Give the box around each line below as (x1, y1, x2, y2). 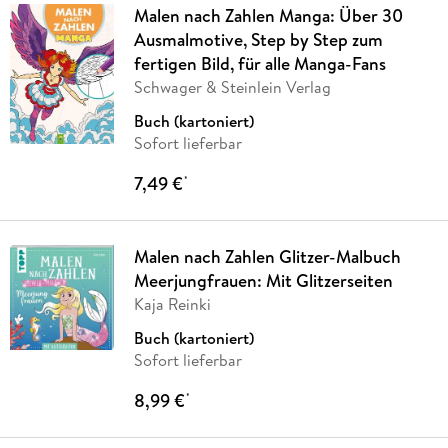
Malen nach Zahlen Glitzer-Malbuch (133, 244, 401, 270)
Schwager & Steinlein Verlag (133, 76, 331, 99)
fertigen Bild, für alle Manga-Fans (133, 51, 386, 77)
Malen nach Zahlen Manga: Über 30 (133, 3, 403, 29)
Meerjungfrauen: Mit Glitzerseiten (133, 268, 393, 294)
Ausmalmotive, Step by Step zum (133, 27, 383, 53)
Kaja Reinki (133, 293, 211, 316)
